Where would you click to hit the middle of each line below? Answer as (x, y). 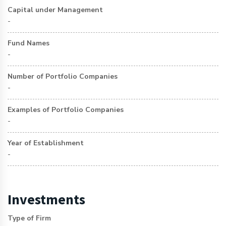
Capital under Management (55, 10)
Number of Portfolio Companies (63, 76)
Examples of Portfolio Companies (66, 110)
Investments (46, 199)
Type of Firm (29, 218)
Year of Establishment (46, 143)
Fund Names (29, 43)
